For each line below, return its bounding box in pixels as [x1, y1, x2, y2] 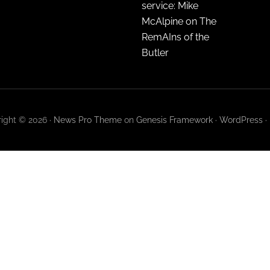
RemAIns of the [142, 31, 209, 43]
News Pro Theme [53, 115, 122, 125]
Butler [142, 46, 169, 58]
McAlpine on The [142, 15, 216, 27]
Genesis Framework [136, 115, 213, 125]
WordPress [219, 115, 263, 125]
